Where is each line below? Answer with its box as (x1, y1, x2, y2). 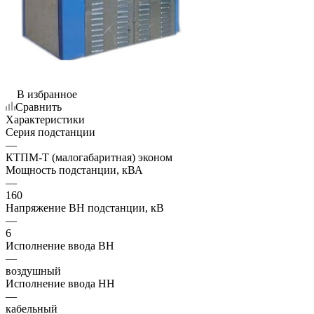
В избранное (17, 88, 77, 100)
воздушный (6, 264, 61, 277)
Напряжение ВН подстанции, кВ (6, 201, 164, 214)
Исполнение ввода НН (6, 277, 115, 289)
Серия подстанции (6, 125, 95, 138)
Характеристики (6, 113, 85, 125)
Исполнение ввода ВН (6, 239, 114, 252)
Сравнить (15, 100, 62, 113)
